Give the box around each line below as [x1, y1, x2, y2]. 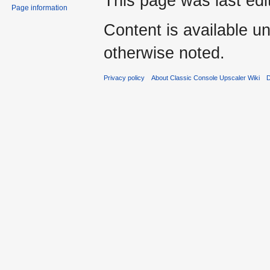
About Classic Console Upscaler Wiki [151, 74, 260, 82]
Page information [11, 3, 68, 12]
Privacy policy [104, 74, 145, 82]
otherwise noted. [104, 43, 225, 63]
